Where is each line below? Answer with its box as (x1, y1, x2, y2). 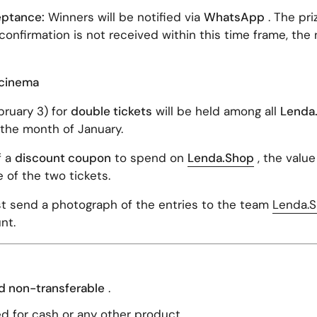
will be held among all (151, 103, 280, 119)
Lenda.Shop (187, 149, 254, 166)
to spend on (110, 149, 184, 166)
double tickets (70, 103, 152, 119)
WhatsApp (203, 8, 265, 25)
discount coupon (14, 149, 111, 166)
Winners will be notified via (44, 8, 204, 25)
